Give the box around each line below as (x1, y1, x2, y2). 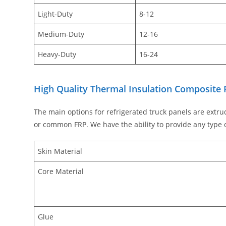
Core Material (38, 166, 84, 177)
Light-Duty (38, 9, 73, 19)
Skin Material (38, 146, 83, 156)
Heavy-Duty (38, 49, 77, 59)
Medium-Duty (38, 29, 85, 39)
